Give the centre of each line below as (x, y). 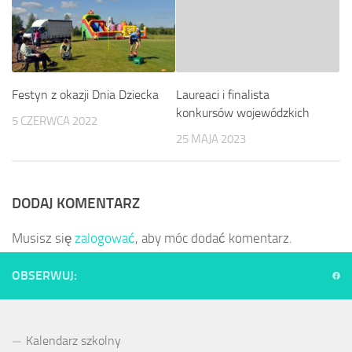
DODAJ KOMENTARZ (76, 203)
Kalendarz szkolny (73, 341)
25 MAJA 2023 (211, 139)
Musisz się (43, 238)
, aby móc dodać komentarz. (214, 238)
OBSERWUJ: (44, 276)
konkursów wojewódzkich (243, 112)
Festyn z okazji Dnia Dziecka (85, 94)
